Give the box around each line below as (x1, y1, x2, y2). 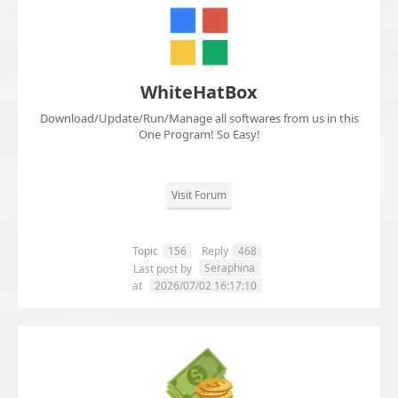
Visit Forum (171, 187, 227, 203)
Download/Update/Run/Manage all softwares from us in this (39, 110, 359, 127)
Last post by (133, 261, 195, 277)
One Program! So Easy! (138, 126, 260, 143)
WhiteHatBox (140, 80, 258, 105)
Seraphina (204, 260, 255, 276)
